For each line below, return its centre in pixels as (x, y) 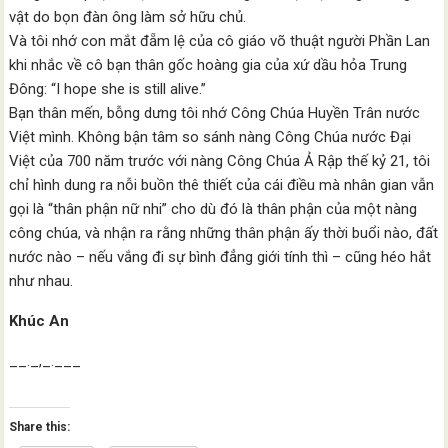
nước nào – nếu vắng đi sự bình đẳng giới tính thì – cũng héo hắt (220, 257)
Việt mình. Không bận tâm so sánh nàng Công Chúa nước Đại (210, 137)
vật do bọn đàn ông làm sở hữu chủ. (128, 17)
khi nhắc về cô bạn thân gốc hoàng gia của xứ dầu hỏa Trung (208, 65)
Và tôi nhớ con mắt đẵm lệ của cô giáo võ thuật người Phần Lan (220, 41)
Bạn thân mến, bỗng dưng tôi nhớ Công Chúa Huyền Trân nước (215, 113)
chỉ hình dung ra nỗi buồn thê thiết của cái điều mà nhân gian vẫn (222, 185)
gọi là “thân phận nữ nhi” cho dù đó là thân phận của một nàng (213, 209)
